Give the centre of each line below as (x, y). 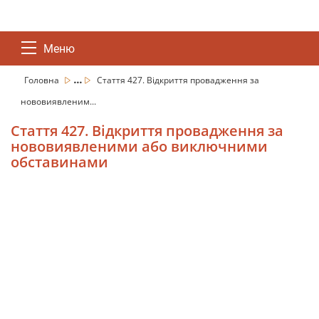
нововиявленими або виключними (139, 146)
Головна (43, 80)
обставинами (59, 162)
